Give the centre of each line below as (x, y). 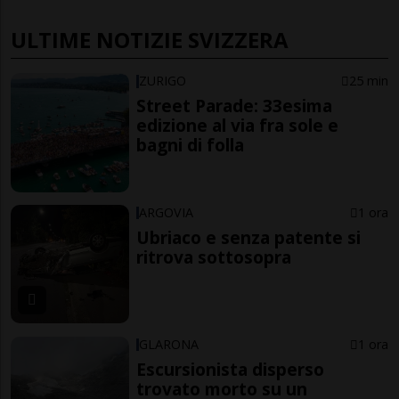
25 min (368, 81)
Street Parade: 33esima (235, 106)
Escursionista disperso (231, 369)
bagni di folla (191, 145)
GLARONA (169, 344)
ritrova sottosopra (214, 257)
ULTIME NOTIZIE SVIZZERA (150, 40)
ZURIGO (163, 81)
